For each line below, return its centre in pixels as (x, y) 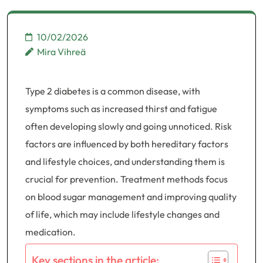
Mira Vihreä (61, 52)
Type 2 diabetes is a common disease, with (113, 91)
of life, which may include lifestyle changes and (122, 214)
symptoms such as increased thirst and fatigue (121, 109)
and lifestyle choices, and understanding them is (125, 161)
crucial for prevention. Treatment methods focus (127, 179)
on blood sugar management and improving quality (131, 197)
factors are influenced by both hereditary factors (127, 144)
